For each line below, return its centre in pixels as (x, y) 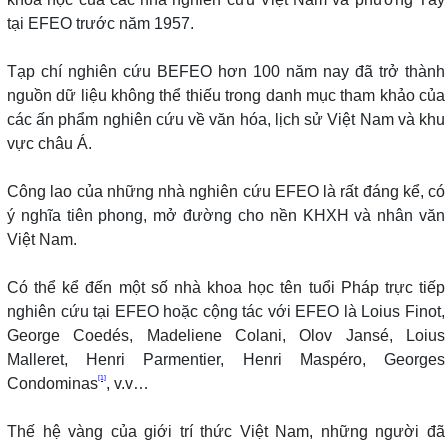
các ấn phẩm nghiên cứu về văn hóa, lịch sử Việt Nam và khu (226, 119)
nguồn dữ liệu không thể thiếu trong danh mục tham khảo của (226, 95)
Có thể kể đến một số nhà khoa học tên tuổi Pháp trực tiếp (226, 287)
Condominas (52, 383)
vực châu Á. (49, 143)
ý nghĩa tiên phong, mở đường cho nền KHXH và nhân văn (226, 215)
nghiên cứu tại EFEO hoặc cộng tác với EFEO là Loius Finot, (226, 311)
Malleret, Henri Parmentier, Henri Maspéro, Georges (226, 359)
